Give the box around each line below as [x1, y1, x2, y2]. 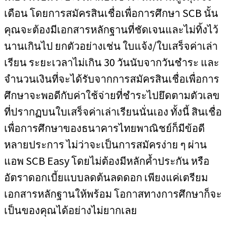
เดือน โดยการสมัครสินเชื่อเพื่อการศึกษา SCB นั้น [4, 5, 218, 20]
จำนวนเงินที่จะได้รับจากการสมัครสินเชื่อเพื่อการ [4, 71, 219, 86]
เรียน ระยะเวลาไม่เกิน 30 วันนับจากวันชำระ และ [4, 54, 219, 69]
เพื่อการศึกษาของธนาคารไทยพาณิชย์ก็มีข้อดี [4, 120, 205, 135]
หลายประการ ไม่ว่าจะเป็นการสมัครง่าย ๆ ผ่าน [4, 137, 207, 151]
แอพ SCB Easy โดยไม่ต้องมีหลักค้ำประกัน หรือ [4, 153, 209, 168]
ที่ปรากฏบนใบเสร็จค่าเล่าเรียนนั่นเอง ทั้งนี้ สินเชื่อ [4, 104, 222, 119]
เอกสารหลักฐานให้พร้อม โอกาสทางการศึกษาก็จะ [4, 186, 222, 201]
